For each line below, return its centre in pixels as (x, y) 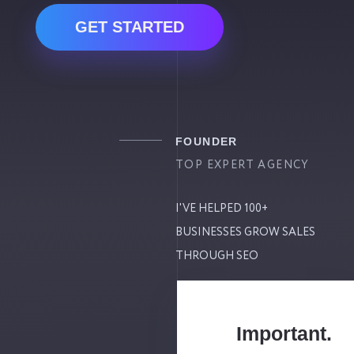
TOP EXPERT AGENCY (243, 165)
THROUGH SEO (217, 256)
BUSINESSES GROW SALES (245, 232)
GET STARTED (130, 27)
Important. (284, 333)
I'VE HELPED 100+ (222, 209)
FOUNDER (207, 141)
